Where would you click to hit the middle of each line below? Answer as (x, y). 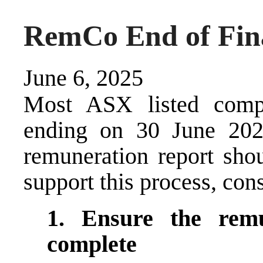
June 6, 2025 (83, 77)
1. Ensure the (133, 218)
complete (92, 244)
